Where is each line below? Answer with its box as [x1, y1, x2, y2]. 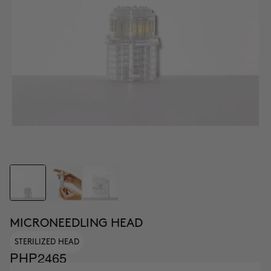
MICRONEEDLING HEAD [10, 218, 143, 229]
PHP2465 [10, 248, 67, 267]
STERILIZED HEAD [15, 238, 79, 246]
